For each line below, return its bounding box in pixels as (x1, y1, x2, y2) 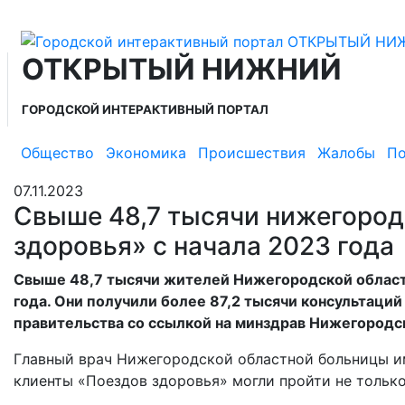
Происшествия (198, 144, 306, 163)
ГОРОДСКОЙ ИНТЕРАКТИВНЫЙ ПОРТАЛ (22, 101, 268, 117)
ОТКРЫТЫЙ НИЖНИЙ (22, 51, 342, 87)
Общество (21, 144, 94, 163)
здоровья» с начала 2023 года (14, 230, 394, 261)
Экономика (106, 144, 186, 163)
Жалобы (317, 144, 375, 163)
